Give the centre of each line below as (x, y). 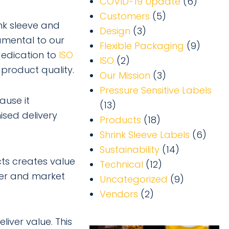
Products (121, 120)
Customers (125, 16)
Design (115, 31)
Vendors (119, 194)
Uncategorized (134, 179)
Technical (122, 164)
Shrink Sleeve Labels (145, 135)
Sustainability (130, 150)
